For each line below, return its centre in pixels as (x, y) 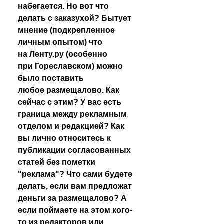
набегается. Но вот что (63, 6)
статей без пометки (57, 162)
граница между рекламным (72, 114)
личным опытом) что (60, 42)
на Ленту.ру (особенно (63, 54)
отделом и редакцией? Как (71, 126)
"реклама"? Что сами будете (75, 174)
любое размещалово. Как (69, 90)
